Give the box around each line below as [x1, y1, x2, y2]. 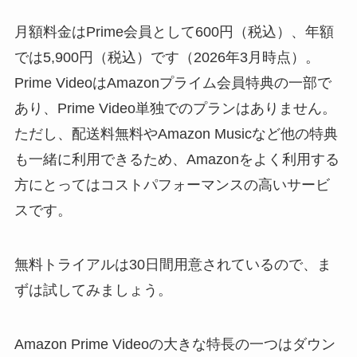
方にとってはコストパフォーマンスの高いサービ [14, 177, 330, 194]
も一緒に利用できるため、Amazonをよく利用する [14, 151, 339, 168]
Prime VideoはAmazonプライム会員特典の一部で [14, 75, 331, 92]
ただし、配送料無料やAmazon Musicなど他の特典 [14, 126, 338, 143]
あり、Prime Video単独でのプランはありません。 [14, 100, 336, 117]
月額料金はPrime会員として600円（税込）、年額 [14, 24, 334, 41]
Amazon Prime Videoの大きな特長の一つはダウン [14, 336, 335, 353]
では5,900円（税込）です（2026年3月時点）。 [14, 49, 320, 66]
